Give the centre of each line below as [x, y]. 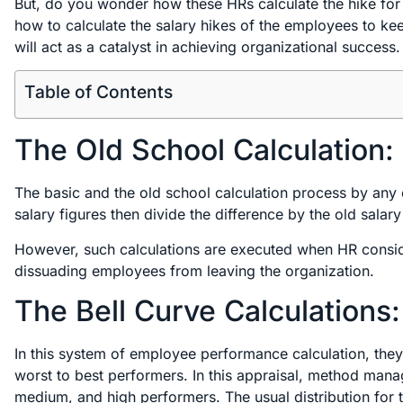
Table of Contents [99, 92]
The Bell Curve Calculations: [207, 310]
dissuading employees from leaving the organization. [194, 270]
